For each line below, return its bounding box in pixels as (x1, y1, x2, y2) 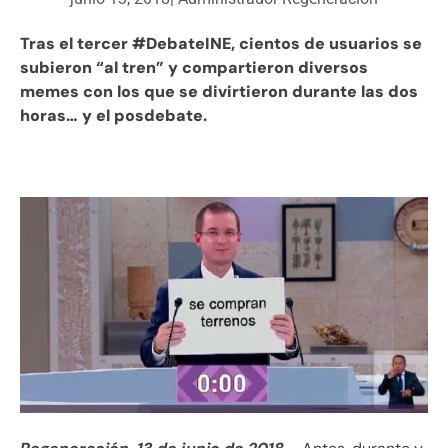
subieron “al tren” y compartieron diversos (20, 57, 368, 79)
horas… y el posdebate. (20, 105, 207, 127)
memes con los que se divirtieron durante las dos (20, 81, 418, 103)
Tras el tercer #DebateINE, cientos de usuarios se (20, 33, 422, 55)
